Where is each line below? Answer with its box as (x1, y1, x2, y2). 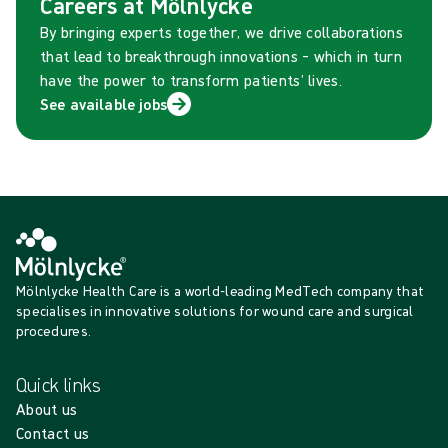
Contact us (16, 422, 90, 443)
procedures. (16, 321, 92, 340)
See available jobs (40, 93, 167, 114)
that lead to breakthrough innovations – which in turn (40, 45, 402, 66)
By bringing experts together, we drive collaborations (40, 21, 403, 42)
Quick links (16, 371, 102, 397)
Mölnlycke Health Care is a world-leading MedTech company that (16, 281, 425, 300)
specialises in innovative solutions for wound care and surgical (16, 301, 414, 320)
